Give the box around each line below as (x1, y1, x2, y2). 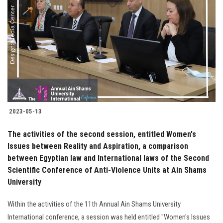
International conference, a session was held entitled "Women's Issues (7, 213, 210, 222)
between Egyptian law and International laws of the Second (7, 153, 209, 163)
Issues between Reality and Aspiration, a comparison (7, 141, 188, 151)
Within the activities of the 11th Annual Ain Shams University (7, 200, 181, 209)
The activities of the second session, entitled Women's (7, 129, 196, 139)
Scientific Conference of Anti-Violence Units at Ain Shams (7, 165, 207, 175)
